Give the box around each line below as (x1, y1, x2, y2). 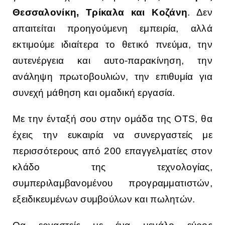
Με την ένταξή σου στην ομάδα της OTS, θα (13, 114, 212, 125)
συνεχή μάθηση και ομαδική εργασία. (13, 87, 175, 98)
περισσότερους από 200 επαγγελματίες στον (13, 146, 212, 157)
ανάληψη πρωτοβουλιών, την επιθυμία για (13, 71, 212, 82)
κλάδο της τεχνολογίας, (13, 162, 212, 173)
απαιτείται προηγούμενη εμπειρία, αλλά (13, 23, 212, 34)
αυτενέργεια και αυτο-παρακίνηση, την (13, 55, 212, 66)
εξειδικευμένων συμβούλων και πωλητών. (13, 194, 195, 205)
